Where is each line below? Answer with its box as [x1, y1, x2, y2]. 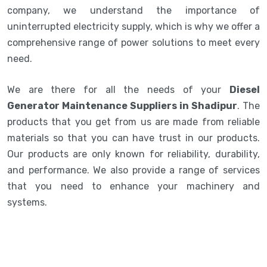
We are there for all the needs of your [7, 83, 229, 95]
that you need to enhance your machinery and [7, 180, 260, 192]
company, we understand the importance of [7, 4, 260, 16]
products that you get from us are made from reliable [7, 116, 260, 128]
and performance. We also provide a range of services [7, 164, 260, 176]
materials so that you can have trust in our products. [7, 132, 260, 144]
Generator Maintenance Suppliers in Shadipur [7, 100, 237, 111]
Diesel [229, 83, 260, 95]
